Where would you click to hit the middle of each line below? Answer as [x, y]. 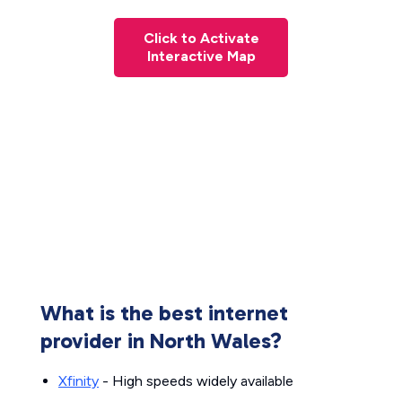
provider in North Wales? [161, 341]
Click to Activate [201, 38]
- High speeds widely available [196, 381]
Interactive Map [201, 56]
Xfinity [79, 381]
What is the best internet [164, 313]
